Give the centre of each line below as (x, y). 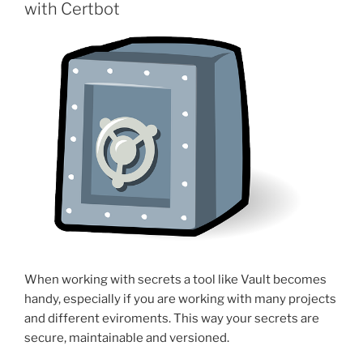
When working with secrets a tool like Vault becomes (175, 280)
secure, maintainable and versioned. (127, 338)
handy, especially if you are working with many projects (180, 299)
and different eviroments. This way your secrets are (172, 319)
